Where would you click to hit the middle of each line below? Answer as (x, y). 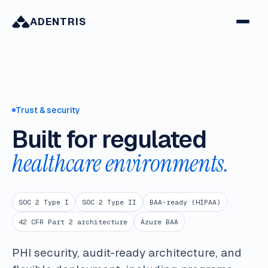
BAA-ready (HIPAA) (185, 202)
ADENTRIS (59, 21)
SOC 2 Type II (109, 202)
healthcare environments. (121, 163)
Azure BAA (159, 221)
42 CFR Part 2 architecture (73, 221)
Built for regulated (109, 139)
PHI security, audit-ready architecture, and (127, 252)
